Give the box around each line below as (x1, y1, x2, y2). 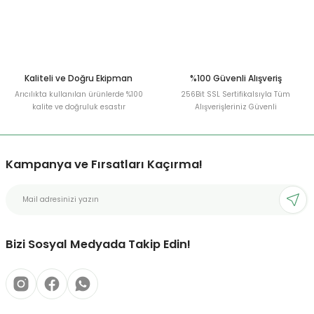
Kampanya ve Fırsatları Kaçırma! (6, 156, 203, 172)
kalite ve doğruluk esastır (32, 102, 125, 112)
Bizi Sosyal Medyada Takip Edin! (6, 236, 191, 252)
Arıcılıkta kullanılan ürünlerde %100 (14, 89, 143, 100)
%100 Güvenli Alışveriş (189, 73, 282, 84)
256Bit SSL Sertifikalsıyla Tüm (181, 89, 290, 100)
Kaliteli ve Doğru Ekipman (25, 73, 132, 84)
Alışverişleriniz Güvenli (194, 102, 277, 112)
